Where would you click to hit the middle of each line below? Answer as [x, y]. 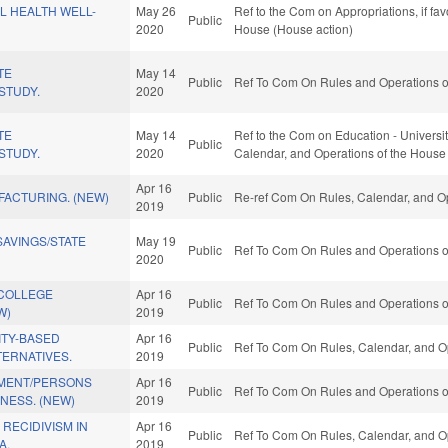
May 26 [156, 11]
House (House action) [294, 29]
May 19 [156, 241]
